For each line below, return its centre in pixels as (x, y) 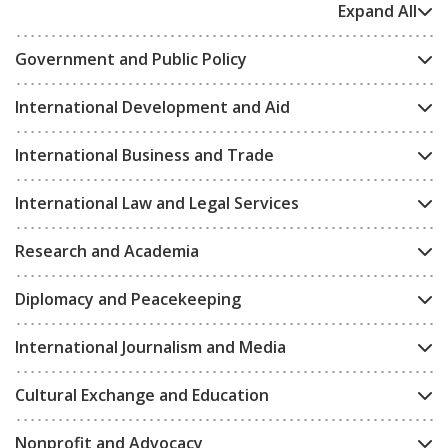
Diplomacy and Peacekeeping (128, 298)
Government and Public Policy (131, 58)
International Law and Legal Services (157, 202)
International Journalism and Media (150, 346)
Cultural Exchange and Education (142, 394)
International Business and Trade (144, 154)
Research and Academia (107, 250)
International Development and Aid (152, 106)
